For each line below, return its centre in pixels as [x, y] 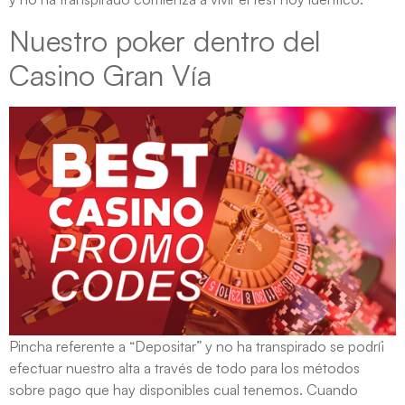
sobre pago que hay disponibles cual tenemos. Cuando [184, 390]
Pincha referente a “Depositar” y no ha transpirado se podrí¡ [197, 347]
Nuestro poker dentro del [165, 40]
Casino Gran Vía [110, 75]
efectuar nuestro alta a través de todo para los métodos [184, 368]
